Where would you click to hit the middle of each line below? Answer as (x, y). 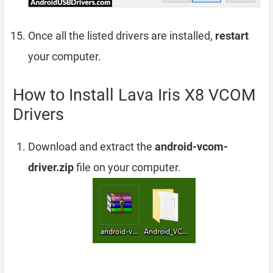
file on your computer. (127, 168)
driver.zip (51, 168)
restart (232, 36)
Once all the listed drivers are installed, (122, 36)
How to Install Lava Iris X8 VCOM (134, 95)
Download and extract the (91, 147)
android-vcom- (191, 147)
